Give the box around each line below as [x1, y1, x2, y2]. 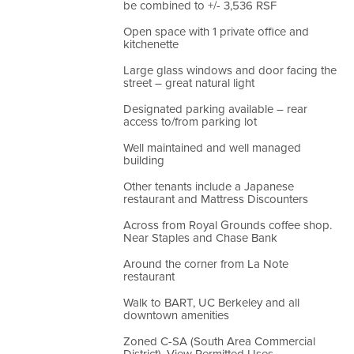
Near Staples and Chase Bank [122, 230, 277, 245]
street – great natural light [122, 75, 254, 90]
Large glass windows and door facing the [122, 62, 337, 77]
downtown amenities [122, 307, 229, 322]
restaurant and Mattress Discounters [122, 191, 308, 206]
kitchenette [122, 36, 179, 51]
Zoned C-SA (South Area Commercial [122, 333, 315, 348]
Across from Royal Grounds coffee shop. [122, 217, 332, 232]
